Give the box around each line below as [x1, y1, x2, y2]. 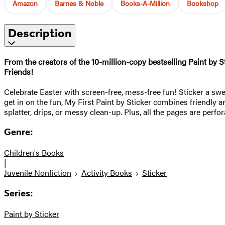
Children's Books [4, 147, 64, 159]
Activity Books [81, 167, 132, 179]
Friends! [4, 65, 33, 77]
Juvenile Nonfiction [4, 167, 71, 179]
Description [8, 26, 71, 40]
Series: [4, 187, 33, 199]
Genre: [4, 127, 33, 138]
